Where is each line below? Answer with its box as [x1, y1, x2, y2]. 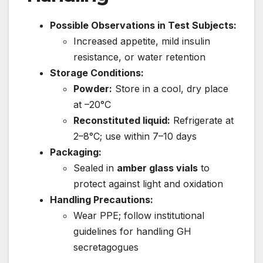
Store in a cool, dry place [112, 82, 228, 95]
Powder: [73, 82, 112, 95]
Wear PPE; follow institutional [73, 209, 204, 221]
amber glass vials [117, 161, 198, 174]
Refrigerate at [170, 114, 234, 126]
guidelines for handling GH [73, 225, 191, 237]
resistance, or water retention [73, 50, 205, 63]
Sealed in [73, 161, 117, 174]
